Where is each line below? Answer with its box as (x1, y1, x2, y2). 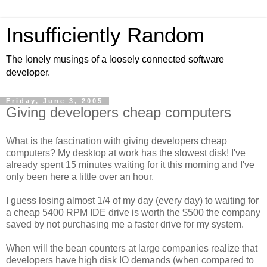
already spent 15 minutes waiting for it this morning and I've (6, 159, 254, 170)
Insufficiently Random (6, 24, 204, 46)
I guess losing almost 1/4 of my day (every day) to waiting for (6, 195, 259, 206)
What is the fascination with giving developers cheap (6, 135, 227, 146)
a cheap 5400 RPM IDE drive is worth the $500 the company (6, 207, 260, 218)
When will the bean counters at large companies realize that (6, 243, 257, 253)
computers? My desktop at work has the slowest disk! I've (6, 147, 246, 158)
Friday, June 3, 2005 (6, 97, 103, 104)
